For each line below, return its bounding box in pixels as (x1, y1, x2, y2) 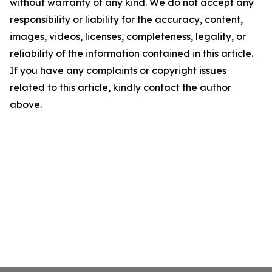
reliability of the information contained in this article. (10, 47, 253, 59)
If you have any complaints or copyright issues (10, 64, 226, 76)
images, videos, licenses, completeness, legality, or (10, 30, 246, 42)
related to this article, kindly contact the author (10, 81, 231, 93)
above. (10, 98, 42, 110)
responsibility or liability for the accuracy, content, (10, 13, 243, 25)
